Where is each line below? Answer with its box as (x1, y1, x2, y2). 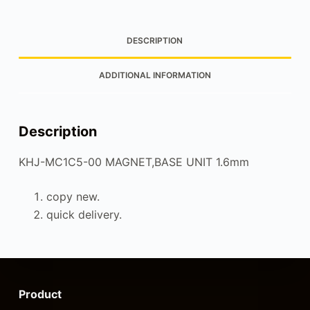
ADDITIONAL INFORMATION (98, 70, 211, 81)
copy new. (46, 190, 100, 204)
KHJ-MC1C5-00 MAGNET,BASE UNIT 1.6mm (18, 155, 249, 170)
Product (18, 287, 62, 302)
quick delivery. (46, 208, 122, 222)
